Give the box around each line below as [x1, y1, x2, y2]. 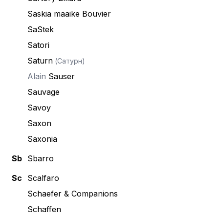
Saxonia [27, 134, 57, 144]
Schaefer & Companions [27, 189, 118, 198]
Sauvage [27, 87, 60, 97]
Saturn [27, 56, 53, 66]
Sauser [48, 71, 75, 81]
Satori [27, 40, 49, 50]
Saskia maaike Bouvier [27, 9, 111, 19]
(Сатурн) [53, 57, 85, 65]
